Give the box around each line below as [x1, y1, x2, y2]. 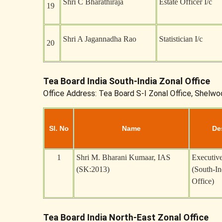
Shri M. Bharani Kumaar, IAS [76, 153, 170, 162]
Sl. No [49, 124, 69, 132]
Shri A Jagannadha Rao [63, 35, 136, 43]
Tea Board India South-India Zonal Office [43, 76, 210, 86]
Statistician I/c [159, 35, 203, 43]
